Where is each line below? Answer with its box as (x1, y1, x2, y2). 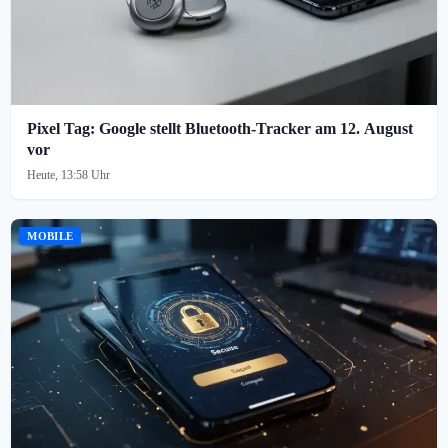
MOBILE (27, 230, 74, 243)
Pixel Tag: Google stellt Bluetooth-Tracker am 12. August (27, 120, 414, 138)
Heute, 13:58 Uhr (27, 168, 111, 183)
